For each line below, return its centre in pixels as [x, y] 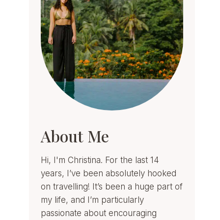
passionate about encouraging [99, 213]
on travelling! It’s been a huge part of [112, 186]
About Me [75, 136]
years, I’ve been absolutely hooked [109, 173]
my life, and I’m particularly [93, 200]
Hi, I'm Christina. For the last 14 [100, 160]
